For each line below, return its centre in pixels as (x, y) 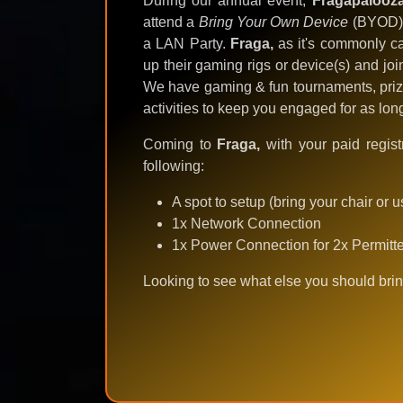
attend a (171, 22)
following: (174, 166)
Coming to (180, 145)
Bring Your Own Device (273, 22)
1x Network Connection (246, 224)
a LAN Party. (187, 44)
